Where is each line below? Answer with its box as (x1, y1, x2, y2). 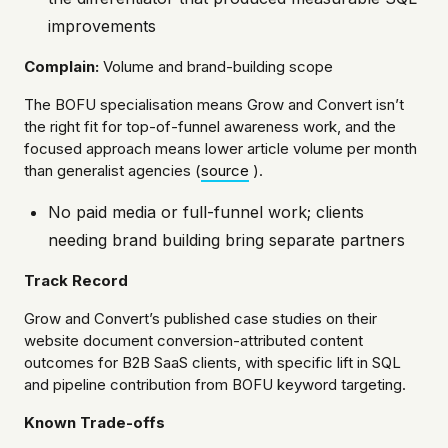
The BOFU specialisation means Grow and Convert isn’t (24, 95, 404, 115)
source (201, 161, 249, 181)
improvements (48, 16, 156, 37)
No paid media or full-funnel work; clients (48, 202, 364, 223)
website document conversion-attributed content (24, 331, 363, 351)
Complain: (24, 57, 99, 77)
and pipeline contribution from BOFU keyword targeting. (24, 375, 406, 395)
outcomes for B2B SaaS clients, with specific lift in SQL (24, 353, 401, 373)
